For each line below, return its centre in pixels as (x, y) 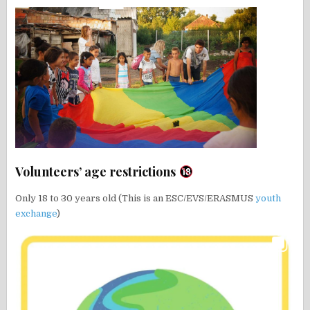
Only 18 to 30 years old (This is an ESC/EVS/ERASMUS (136, 198)
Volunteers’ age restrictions (97, 172)
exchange (36, 213)
